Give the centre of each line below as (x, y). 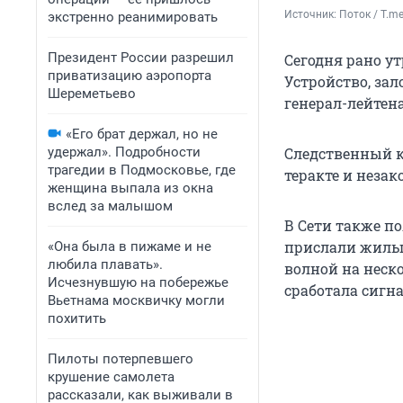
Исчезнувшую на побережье (138, 282)
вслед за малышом (110, 206)
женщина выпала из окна (130, 188)
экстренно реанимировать (133, 17)
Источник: (312, 15)
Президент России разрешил (141, 58)
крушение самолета (111, 377)
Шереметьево (92, 94)
